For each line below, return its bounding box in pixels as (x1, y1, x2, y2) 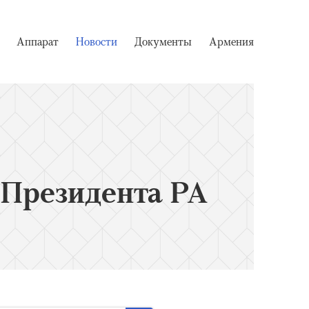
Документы (134, 34, 192, 49)
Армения (209, 34, 254, 49)
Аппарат (17, 34, 59, 49)
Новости (76, 34, 117, 49)
